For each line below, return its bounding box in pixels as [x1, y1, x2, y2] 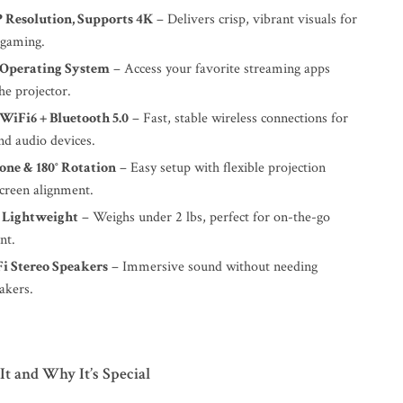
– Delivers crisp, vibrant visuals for [153, 10, 358, 29]
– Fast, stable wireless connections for [129, 109, 349, 128]
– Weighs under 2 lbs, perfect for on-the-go [78, 208, 331, 227]
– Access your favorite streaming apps [110, 59, 331, 78]
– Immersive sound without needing [108, 257, 318, 276]
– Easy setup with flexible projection [116, 158, 327, 177]
